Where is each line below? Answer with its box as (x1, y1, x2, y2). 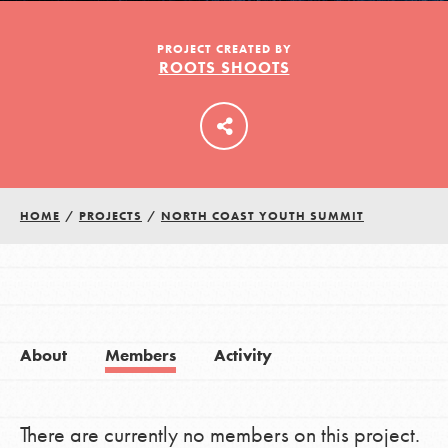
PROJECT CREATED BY (156, 41, 292, 58)
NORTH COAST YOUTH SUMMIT (160, 208, 364, 225)
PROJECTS (78, 208, 142, 225)
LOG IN (197, 60, 251, 82)
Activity (213, 345, 272, 367)
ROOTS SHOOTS (158, 57, 290, 79)
